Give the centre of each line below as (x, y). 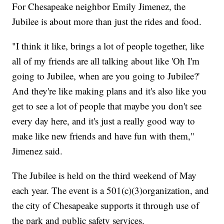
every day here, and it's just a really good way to (104, 120)
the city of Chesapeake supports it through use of (106, 205)
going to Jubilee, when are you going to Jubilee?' (106, 75)
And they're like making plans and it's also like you (109, 90)
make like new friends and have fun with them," (103, 135)
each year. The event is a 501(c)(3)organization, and (111, 190)
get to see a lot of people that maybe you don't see (107, 105)
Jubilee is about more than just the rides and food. (107, 21)
